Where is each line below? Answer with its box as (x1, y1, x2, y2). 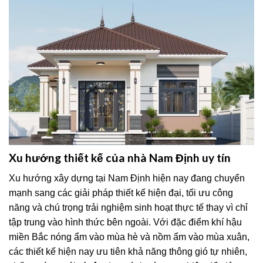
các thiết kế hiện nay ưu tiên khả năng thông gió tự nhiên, (9, 246, 247, 257)
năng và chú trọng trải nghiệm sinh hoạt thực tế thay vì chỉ (9, 202, 248, 213)
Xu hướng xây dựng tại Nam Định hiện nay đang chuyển (9, 173, 245, 183)
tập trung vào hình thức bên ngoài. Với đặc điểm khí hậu (9, 217, 242, 227)
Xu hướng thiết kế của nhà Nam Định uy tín (9, 151, 231, 165)
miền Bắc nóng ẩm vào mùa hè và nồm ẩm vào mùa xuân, (9, 231, 249, 242)
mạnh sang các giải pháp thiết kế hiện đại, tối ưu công (9, 187, 233, 198)
